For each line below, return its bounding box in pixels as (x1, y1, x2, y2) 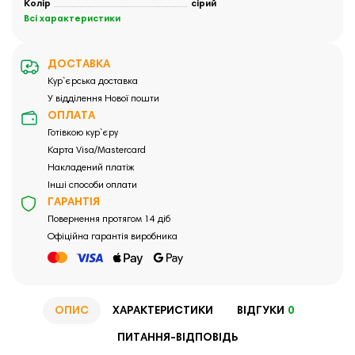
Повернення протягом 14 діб (48, 215, 170, 225)
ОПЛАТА (48, 111, 95, 123)
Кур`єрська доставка (48, 77, 138, 87)
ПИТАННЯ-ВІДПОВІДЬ (117, 332, 238, 344)
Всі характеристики (24, 14, 120, 25)
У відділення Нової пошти (48, 94, 159, 105)
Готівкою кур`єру (48, 128, 118, 139)
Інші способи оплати (48, 181, 137, 191)
